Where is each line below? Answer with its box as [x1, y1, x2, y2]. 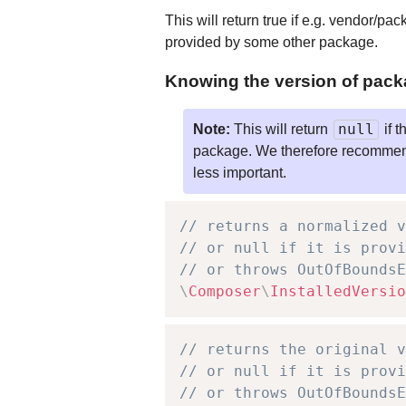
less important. [193, 165, 286, 181]
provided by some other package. [165, 34, 378, 51]
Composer [188, 283, 261, 301]
